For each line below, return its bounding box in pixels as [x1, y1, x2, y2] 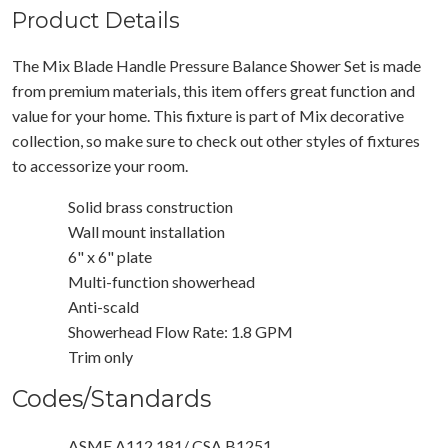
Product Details [12, 6, 180, 33]
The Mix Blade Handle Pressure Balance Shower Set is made [12, 55, 421, 75]
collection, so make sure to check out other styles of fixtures [12, 130, 420, 150]
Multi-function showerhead [68, 271, 255, 291]
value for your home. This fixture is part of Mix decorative [12, 105, 404, 125]
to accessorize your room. [12, 155, 188, 175]
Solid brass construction [68, 196, 233, 216]
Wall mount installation [68, 221, 225, 241]
